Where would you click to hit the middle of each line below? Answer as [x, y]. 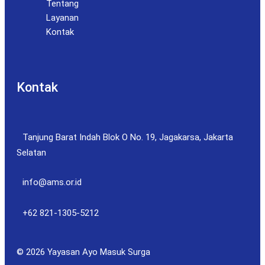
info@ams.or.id [52, 182]
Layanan [62, 17]
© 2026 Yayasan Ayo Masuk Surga [83, 252]
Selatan [31, 153]
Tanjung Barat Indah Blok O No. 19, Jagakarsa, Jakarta [128, 138]
